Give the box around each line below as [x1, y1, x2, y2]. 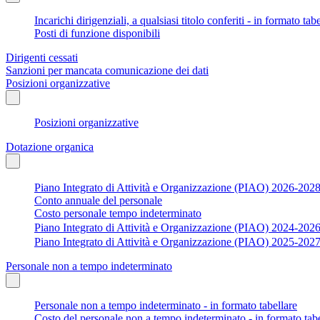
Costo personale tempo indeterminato [34, 206, 201, 219]
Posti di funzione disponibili [34, 26, 160, 39]
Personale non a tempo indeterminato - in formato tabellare [34, 299, 297, 311]
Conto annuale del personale [34, 194, 162, 206]
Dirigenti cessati [6, 51, 78, 64]
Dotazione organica [6, 140, 94, 153]
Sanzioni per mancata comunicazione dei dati [6, 64, 209, 76]
